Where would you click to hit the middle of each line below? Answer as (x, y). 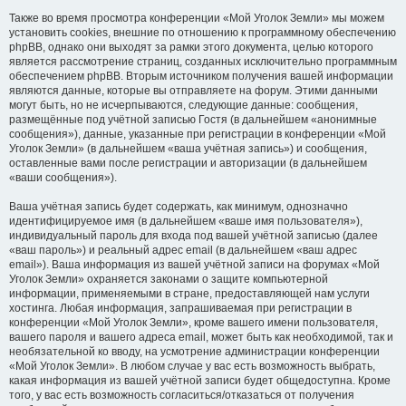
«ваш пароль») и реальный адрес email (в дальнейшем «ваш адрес (183, 250)
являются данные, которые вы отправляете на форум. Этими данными (193, 91)
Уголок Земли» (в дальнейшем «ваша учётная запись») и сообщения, (188, 149)
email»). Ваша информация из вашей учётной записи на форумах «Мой (194, 265)
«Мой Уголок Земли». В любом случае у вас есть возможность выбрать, (192, 366)
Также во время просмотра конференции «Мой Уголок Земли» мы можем (197, 18)
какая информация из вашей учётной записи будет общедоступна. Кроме (200, 381)
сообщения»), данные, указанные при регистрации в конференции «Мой (198, 134)
